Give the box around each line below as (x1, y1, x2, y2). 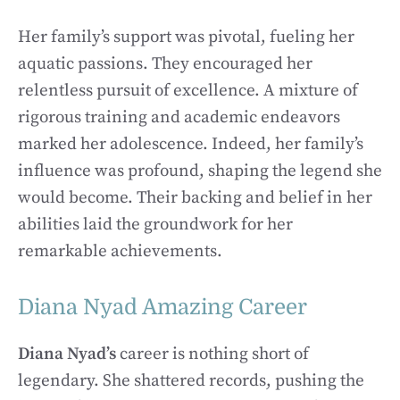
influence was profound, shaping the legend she (18, 161, 382, 181)
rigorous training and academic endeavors (18, 107, 340, 128)
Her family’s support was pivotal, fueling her (18, 27, 354, 47)
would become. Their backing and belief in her (18, 187, 372, 208)
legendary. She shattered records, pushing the (18, 370, 364, 391)
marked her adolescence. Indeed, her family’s (18, 134, 363, 154)
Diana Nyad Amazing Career (18, 294, 307, 320)
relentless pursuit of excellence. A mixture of (18, 80, 358, 101)
